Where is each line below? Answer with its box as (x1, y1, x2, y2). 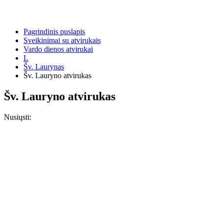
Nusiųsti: (4, 112, 31, 121)
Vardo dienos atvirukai (23, 45, 93, 53)
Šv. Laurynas (23, 63, 64, 71)
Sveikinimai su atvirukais (23, 36, 101, 44)
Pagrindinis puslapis (23, 27, 85, 36)
